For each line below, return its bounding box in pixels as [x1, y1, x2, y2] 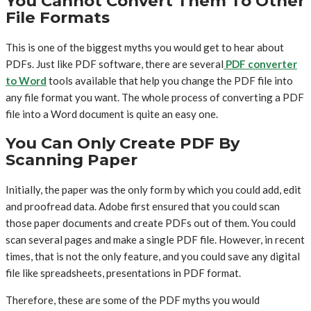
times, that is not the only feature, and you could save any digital [6, 249, 300, 262]
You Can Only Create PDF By [6, 133, 239, 153]
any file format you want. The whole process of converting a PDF [6, 90, 304, 103]
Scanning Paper [6, 150, 137, 170]
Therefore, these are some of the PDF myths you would [6, 293, 260, 306]
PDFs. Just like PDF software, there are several [6, 57, 224, 70]
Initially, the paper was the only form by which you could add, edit [6, 183, 301, 196]
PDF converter [224, 57, 297, 70]
